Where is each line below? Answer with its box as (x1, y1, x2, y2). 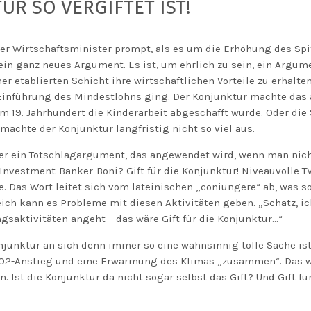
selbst (176, 271, 207, 283)
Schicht (72, 74, 109, 87)
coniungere (201, 180, 256, 193)
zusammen (222, 255, 276, 267)
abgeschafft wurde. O (170, 106, 273, 119)
